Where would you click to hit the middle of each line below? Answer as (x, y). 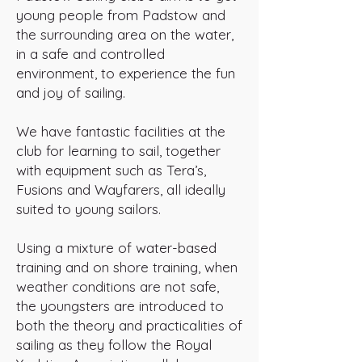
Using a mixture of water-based (116, 248)
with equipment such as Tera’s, (111, 170)
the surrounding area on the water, (125, 34)
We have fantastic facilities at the (121, 131)
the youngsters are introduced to (120, 306)
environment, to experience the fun (126, 73)
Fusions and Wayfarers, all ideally (121, 189)
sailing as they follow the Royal (114, 345)
